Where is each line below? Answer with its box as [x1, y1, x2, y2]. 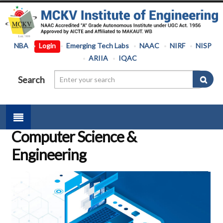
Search [18, 74, 45, 85]
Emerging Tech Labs [66, 41, 129, 50]
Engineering [11, 145, 86, 164]
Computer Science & [11, 127, 136, 146]
